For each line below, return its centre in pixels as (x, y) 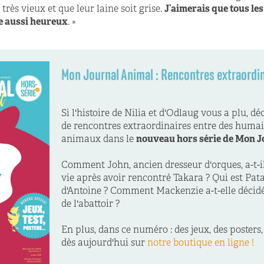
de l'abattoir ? (90, 204)
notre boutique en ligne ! (201, 243)
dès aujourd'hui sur (104, 243)
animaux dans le (99, 139)
